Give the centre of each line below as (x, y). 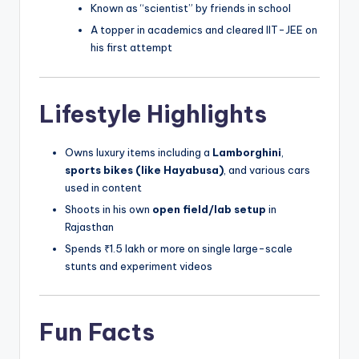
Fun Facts (97, 333)
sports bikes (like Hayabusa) (144, 169)
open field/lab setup (209, 209)
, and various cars (267, 169)
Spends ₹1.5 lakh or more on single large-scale (179, 248)
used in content (103, 187)
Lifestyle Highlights (153, 114)
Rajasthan (89, 226)
